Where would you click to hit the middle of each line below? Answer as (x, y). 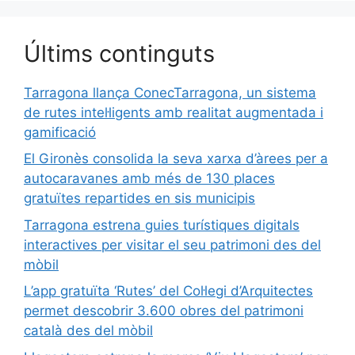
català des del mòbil (88, 331)
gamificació (60, 132)
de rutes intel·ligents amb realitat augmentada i (174, 112)
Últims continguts (119, 53)
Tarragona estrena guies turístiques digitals (162, 225)
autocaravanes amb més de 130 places (149, 179)
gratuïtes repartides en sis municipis (139, 198)
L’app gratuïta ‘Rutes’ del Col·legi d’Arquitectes (168, 291)
